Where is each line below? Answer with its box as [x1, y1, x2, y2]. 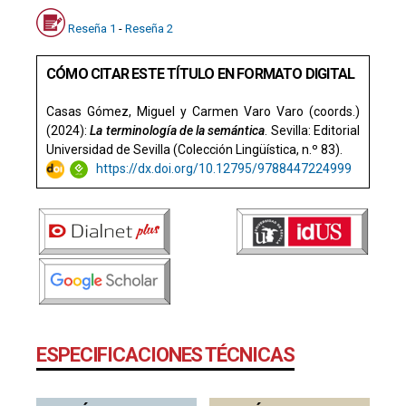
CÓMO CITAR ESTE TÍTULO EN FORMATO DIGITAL [46, 64, 355, 82]
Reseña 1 [68, 21, 116, 35]
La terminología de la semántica [90, 122, 266, 138]
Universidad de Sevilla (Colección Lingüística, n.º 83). [46, 141, 343, 157]
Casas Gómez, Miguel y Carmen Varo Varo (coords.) [46, 103, 360, 119]
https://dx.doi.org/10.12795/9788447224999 [96, 160, 352, 176]
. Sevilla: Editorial [265, 122, 361, 138]
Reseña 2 [125, 21, 173, 35]
